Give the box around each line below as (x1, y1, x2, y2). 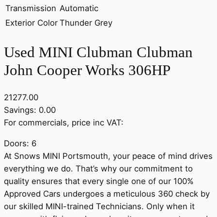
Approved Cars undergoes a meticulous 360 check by (4, 189, 210, 199)
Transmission (5, 3, 56, 13)
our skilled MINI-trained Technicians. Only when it (4, 201, 195, 212)
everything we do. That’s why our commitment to (4, 164, 193, 174)
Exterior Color (5, 18, 58, 28)
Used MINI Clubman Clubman (4, 43, 193, 61)
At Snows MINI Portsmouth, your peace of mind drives (4, 151, 213, 161)
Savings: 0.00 (4, 105, 56, 115)
